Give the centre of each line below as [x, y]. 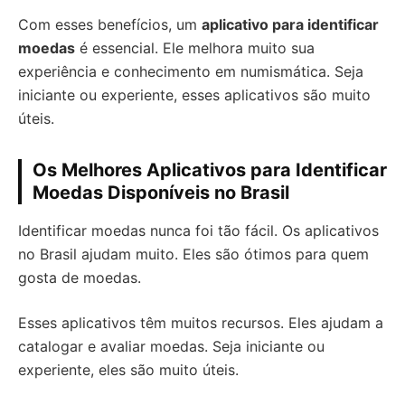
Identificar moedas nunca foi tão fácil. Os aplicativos [198, 231]
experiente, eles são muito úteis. [128, 370]
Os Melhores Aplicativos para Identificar [210, 170]
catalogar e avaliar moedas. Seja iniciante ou [171, 346]
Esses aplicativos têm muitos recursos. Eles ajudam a [201, 323]
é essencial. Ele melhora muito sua [195, 48]
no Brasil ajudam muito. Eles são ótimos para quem [193, 254]
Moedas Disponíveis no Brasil [161, 193]
